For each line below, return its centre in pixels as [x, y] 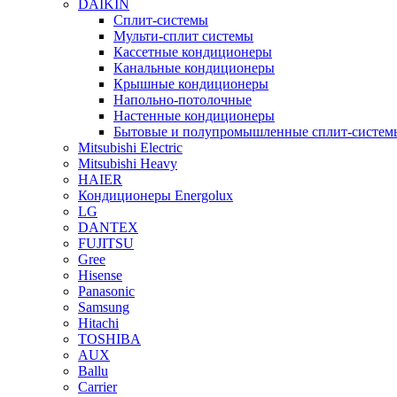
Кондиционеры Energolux [156, 195]
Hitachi [98, 323]
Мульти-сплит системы [183, 35]
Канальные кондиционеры [194, 67]
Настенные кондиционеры [194, 115]
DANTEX [108, 227]
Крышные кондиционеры [191, 83]
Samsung [104, 307]
